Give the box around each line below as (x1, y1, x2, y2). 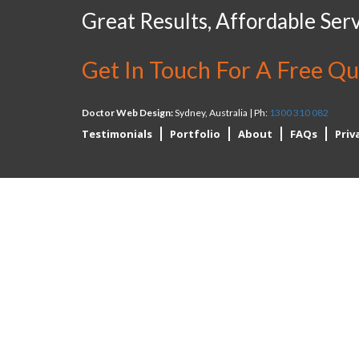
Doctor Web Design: (82, 107, 173, 119)
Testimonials (82, 127, 152, 141)
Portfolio (170, 127, 220, 141)
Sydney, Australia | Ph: (173, 107, 269, 119)
